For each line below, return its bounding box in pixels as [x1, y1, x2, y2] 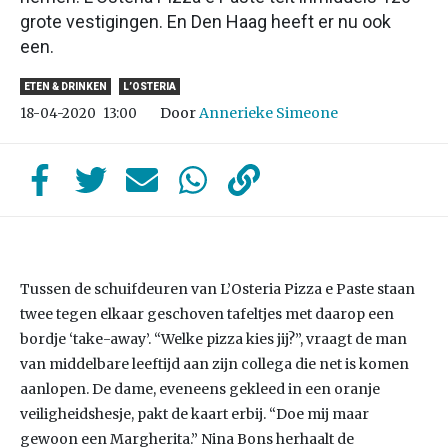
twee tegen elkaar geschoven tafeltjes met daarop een [20, 305, 394, 323]
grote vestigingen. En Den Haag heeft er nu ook [20, 11, 391, 32]
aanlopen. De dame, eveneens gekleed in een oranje [20, 380, 380, 398]
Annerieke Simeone [199, 104, 338, 122]
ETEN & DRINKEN [24, 81, 107, 92]
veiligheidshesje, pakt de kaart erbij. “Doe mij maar [20, 405, 369, 423]
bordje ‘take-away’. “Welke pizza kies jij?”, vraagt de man [20, 330, 407, 348]
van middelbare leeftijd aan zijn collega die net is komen [20, 355, 409, 373]
